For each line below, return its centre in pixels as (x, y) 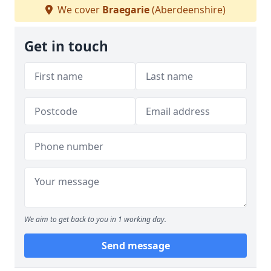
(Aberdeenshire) (188, 10)
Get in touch (66, 46)
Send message (135, 246)
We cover (79, 10)
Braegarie (126, 10)
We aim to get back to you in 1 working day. (95, 219)
